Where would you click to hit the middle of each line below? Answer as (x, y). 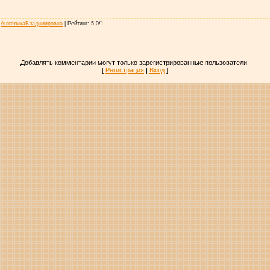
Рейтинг (78, 23)
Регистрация (124, 70)
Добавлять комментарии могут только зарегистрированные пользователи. (135, 62)
